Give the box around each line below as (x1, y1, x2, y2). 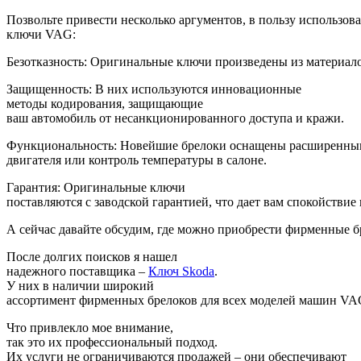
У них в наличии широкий (6, 278, 154, 293)
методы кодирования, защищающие (6, 96, 203, 110)
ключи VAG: (6, 27, 76, 41)
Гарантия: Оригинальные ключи (6, 180, 185, 194)
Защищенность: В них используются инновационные (6, 81, 301, 96)
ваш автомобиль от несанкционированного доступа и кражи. (6, 110, 344, 125)
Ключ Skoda (148, 263, 214, 278)
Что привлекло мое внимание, (6, 320, 173, 334)
